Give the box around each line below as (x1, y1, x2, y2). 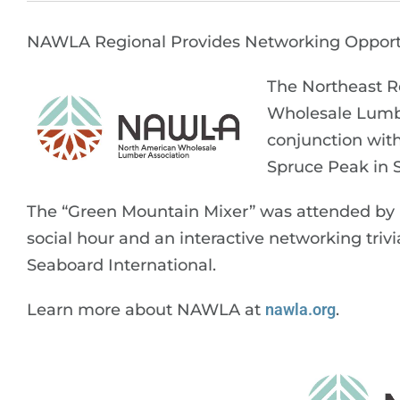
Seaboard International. (27, 255, 216, 275)
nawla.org (265, 300, 336, 319)
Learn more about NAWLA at (27, 300, 265, 320)
